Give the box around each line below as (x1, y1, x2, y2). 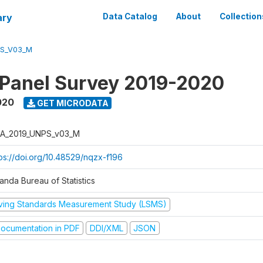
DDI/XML (89, 222, 123, 233)
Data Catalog (103, 12, 157, 21)
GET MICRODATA (35, 97, 109, 108)
